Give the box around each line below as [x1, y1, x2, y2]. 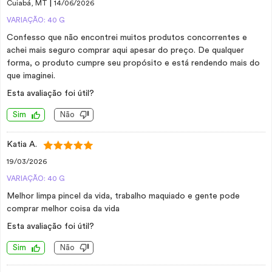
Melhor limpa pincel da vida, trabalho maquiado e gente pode [7, 192, 240, 200]
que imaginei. [7, 72, 55, 80]
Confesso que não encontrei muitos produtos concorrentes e [7, 33, 247, 42]
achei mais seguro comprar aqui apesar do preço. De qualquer [7, 46, 244, 55]
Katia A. [7, 140, 37, 149]
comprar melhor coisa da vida [7, 205, 120, 213]
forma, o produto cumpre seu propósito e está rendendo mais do [7, 59, 260, 67]
